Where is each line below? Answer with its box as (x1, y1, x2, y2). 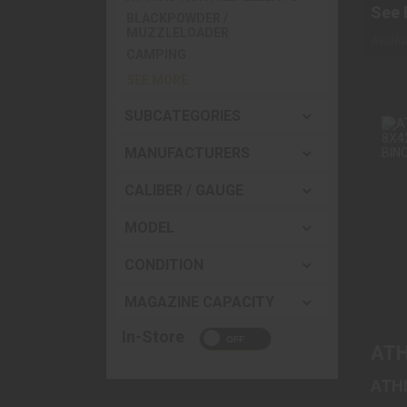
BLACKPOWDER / (126, 11, 228, 25)
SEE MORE (126, 73, 188, 87)
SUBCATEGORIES (124, 107, 241, 124)
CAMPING (126, 47, 186, 62)
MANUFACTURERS (124, 144, 250, 162)
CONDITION (124, 256, 203, 273)
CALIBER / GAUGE (124, 182, 243, 199)
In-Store (122, 327, 184, 346)
